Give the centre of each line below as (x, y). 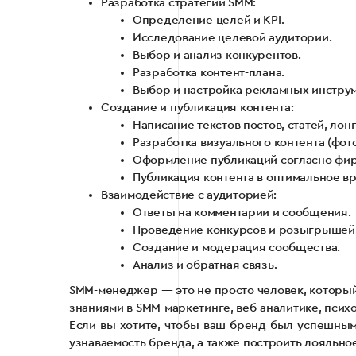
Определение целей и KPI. (209, 20)
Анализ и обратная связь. (205, 265)
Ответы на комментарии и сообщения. (242, 212)
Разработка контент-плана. (209, 72)
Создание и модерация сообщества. (237, 247)
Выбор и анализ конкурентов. (217, 55)
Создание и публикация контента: (197, 107)
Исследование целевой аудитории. (232, 37)
